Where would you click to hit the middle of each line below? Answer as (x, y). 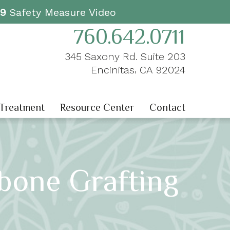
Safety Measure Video (61, 12)
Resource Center (97, 108)
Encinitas (112, 70)
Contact (167, 108)
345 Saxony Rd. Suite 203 (125, 56)
